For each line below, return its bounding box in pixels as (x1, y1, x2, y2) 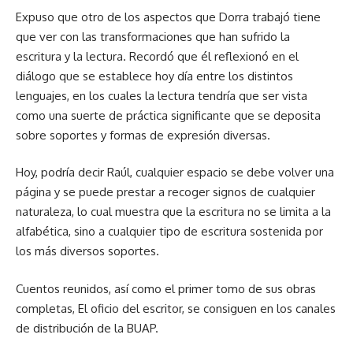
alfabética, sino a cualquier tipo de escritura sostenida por (16, 224, 323, 240)
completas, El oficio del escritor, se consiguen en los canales (16, 300, 336, 316)
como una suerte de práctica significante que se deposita (16, 107, 321, 123)
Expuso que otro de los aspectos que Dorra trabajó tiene (16, 9, 321, 24)
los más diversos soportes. (16, 243, 159, 259)
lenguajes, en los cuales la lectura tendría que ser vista (16, 87, 307, 103)
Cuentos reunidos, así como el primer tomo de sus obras (16, 281, 316, 296)
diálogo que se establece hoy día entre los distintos (16, 68, 293, 84)
